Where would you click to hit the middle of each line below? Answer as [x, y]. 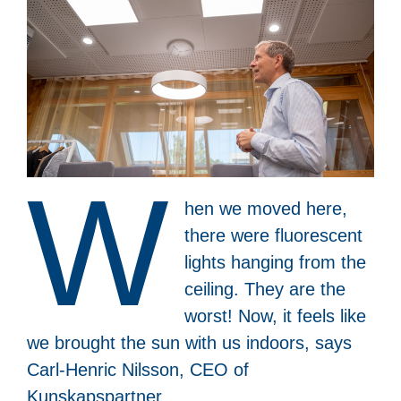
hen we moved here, [265, 208]
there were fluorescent [273, 235]
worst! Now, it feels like [275, 316]
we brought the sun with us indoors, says [189, 342]
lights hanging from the [275, 262]
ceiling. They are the [264, 289]
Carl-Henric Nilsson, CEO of [138, 369]
